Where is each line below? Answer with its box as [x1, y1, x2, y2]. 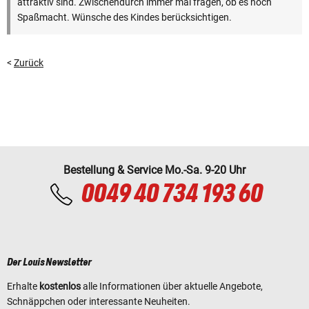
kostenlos [39, 280, 81, 292]
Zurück [14, 57, 43, 68]
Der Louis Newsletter [7, 257, 92, 268]
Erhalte [7, 280, 39, 292]
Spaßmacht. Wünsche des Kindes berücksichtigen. [17, 11, 232, 23]
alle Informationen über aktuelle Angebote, [81, 280, 263, 292]
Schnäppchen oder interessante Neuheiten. [7, 295, 190, 307]
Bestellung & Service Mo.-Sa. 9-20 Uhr [63, 163, 246, 177]
